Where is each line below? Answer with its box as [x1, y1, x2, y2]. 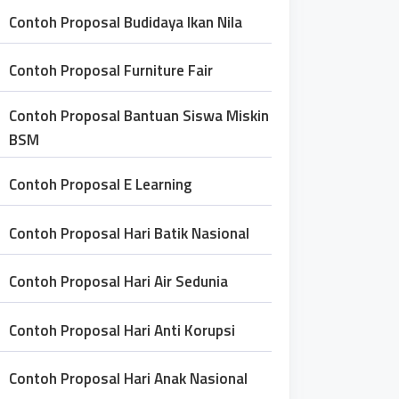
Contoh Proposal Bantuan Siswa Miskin [9, 103, 269, 127]
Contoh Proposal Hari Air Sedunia [9, 270, 228, 293]
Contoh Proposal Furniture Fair [9, 59, 213, 82]
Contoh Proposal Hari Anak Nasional [9, 367, 248, 390]
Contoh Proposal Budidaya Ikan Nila [9, 10, 242, 34]
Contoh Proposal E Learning [9, 173, 191, 196]
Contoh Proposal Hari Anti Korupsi [9, 318, 235, 342]
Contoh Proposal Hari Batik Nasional [9, 221, 249, 245]
